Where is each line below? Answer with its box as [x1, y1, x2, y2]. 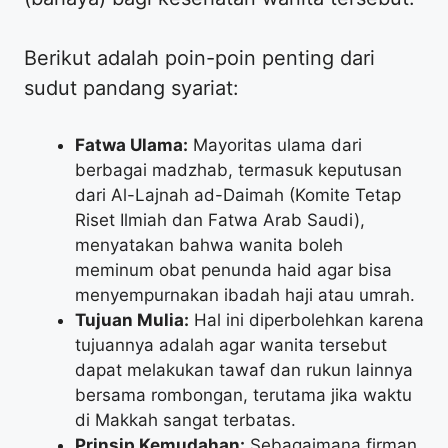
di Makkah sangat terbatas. [75, 409, 296, 430]
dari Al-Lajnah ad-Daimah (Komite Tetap [75, 184, 401, 205]
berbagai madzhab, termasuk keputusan [75, 159, 402, 180]
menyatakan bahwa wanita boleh [75, 234, 343, 255]
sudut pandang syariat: [24, 75, 239, 100]
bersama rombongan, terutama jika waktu [75, 384, 412, 405]
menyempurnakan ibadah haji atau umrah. [75, 284, 415, 305]
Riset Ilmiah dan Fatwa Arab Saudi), [75, 209, 365, 230]
